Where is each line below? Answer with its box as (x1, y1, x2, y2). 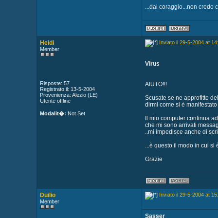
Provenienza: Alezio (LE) (39, 92, 98, 98)
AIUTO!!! (145, 81, 167, 88)
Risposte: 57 (39, 80, 70, 86)
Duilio (39, 192, 55, 199)
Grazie (145, 156, 163, 163)
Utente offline (39, 98, 71, 104)
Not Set (66, 110, 85, 116)
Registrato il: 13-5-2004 (39, 86, 95, 92)
